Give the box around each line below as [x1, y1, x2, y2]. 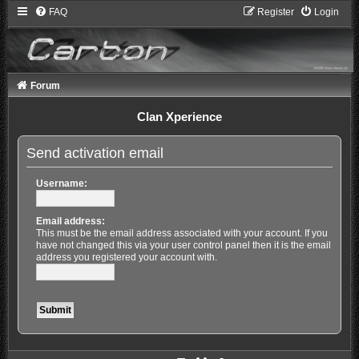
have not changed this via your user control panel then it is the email [35, 239, 331, 251]
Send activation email [26, 145, 163, 161]
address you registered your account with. [35, 251, 217, 263]
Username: [35, 177, 87, 189]
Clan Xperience [136, 110, 222, 124]
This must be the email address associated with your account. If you [35, 227, 328, 239]
